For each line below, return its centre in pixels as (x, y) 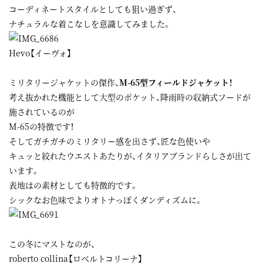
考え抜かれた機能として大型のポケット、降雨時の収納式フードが (130, 97)
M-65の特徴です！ (41, 126)
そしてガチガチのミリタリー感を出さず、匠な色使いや (109, 141)
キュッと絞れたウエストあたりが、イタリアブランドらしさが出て (130, 156)
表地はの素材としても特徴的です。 (73, 185)
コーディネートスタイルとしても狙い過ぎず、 (93, 9)
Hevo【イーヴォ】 (40, 53)
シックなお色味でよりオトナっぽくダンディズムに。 (106, 200)
